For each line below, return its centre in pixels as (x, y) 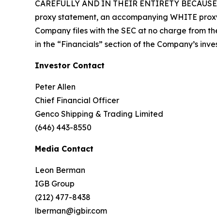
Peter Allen (55, 87)
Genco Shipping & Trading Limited (99, 114)
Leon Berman (60, 170)
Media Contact (64, 149)
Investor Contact (70, 66)
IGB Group (55, 184)
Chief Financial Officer (77, 101)
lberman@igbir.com (71, 211)
